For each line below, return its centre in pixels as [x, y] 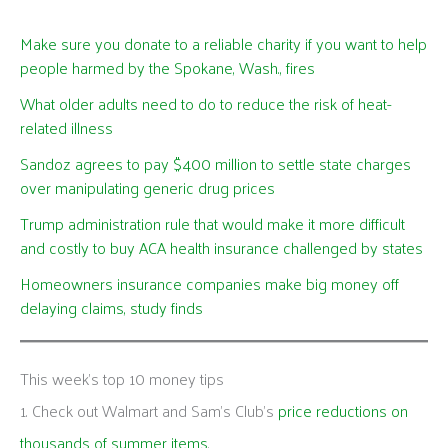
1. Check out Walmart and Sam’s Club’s [149, 410]
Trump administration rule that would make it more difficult [212, 223]
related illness [66, 127]
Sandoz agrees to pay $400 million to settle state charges [215, 163]
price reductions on [343, 410]
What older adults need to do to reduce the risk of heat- [206, 103]
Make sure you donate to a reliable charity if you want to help [223, 43]
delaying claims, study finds [111, 307]
